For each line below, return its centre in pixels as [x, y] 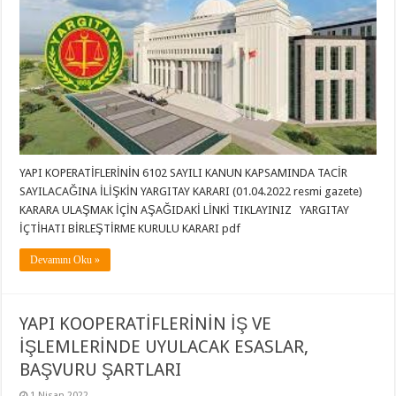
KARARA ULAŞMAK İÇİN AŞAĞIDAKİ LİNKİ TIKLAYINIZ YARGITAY [185, 210]
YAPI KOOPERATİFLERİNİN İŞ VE [146, 324]
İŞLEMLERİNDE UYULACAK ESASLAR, [164, 347]
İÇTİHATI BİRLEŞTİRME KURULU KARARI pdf [133, 229]
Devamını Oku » [65, 260]
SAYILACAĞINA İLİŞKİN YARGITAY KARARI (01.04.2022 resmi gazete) [191, 192]
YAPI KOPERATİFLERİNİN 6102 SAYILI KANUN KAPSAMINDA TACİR [184, 173]
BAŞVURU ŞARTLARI [101, 370]
